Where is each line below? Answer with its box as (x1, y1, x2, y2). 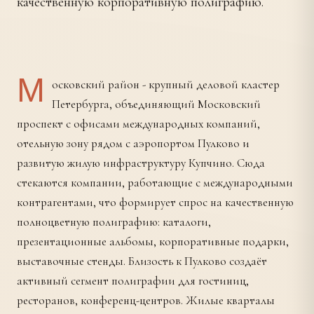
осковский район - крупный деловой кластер (52, 77, 280, 92)
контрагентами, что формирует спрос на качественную (17, 195, 294, 210)
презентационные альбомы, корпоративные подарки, (17, 234, 289, 249)
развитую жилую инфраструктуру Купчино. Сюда (17, 156, 265, 170)
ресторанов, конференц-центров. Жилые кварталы (17, 293, 275, 308)
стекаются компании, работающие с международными (17, 175, 293, 190)
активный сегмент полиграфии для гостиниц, (17, 273, 249, 288)
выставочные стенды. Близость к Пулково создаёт (17, 254, 267, 268)
